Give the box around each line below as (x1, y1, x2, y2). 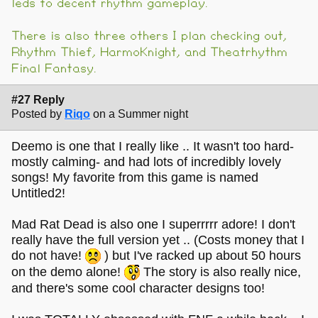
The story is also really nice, (140, 265, 301, 280)
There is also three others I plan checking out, (11, 31, 287, 43)
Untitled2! (11, 185, 65, 200)
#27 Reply (11, 94, 65, 106)
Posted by (11, 108, 62, 121)
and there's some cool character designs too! (11, 281, 265, 296)
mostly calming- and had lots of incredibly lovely (11, 154, 281, 169)
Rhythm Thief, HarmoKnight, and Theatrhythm (11, 47, 287, 59)
